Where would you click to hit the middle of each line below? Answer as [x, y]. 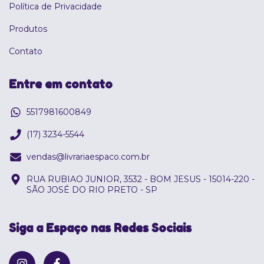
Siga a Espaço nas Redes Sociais [100, 228]
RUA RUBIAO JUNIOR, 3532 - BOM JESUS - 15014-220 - [141, 179]
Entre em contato [61, 84]
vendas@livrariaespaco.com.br [88, 157]
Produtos [28, 29]
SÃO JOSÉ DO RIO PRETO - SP [92, 190]
